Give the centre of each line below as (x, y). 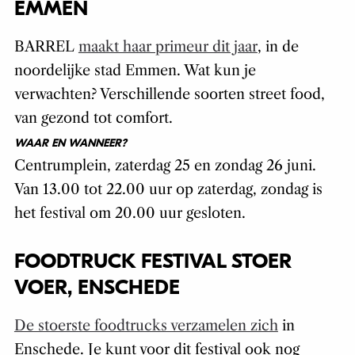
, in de (278, 47)
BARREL (46, 47)
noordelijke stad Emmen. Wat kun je (135, 71)
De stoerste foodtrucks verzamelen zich (146, 326)
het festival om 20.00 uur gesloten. (130, 214)
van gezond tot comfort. (93, 118)
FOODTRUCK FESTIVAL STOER (153, 262)
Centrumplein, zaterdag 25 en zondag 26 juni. (165, 166)
